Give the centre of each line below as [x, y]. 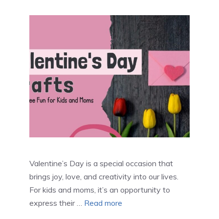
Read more [103, 203]
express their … [57, 203]
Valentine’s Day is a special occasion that [101, 164]
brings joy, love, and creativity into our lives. [104, 177]
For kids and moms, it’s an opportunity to [100, 190]
